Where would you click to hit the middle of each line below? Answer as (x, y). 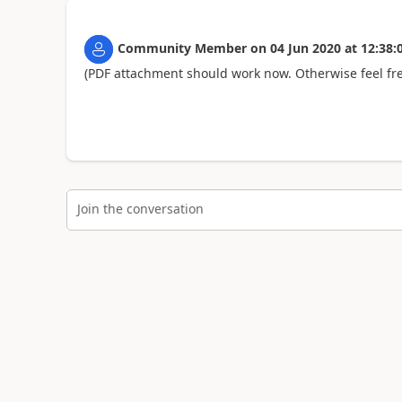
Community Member (182, 48)
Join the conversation (140, 208)
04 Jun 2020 (305, 48)
